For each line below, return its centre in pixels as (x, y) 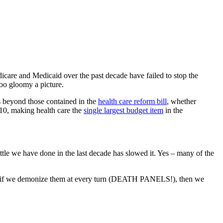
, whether (181, 101)
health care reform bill (132, 101)
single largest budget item (123, 110)
